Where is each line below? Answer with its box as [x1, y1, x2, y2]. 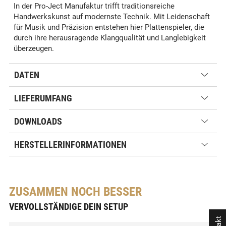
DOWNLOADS [14, 116, 62, 127]
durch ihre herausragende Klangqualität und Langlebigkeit [14, 33, 206, 43]
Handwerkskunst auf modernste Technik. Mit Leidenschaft [14, 12, 210, 22]
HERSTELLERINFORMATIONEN [14, 139, 127, 150]
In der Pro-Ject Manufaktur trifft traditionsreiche [14, 2, 175, 11]
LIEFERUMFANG [14, 93, 72, 104]
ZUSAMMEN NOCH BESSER [9, 185, 142, 199]
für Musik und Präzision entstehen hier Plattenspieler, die [14, 23, 204, 32]
